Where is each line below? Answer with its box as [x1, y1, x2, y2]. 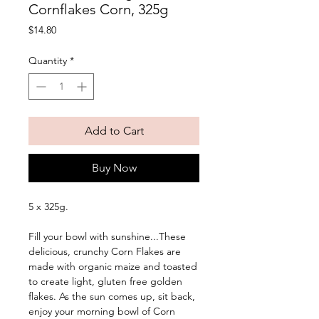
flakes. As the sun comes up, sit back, [28, 290, 195, 303]
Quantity [28, 54, 67, 68]
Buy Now [91, 161, 137, 175]
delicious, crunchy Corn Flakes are [28, 245, 181, 258]
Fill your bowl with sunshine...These [28, 230, 186, 244]
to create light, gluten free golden [28, 275, 182, 288]
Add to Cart [84, 124, 144, 138]
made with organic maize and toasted [28, 260, 197, 273]
